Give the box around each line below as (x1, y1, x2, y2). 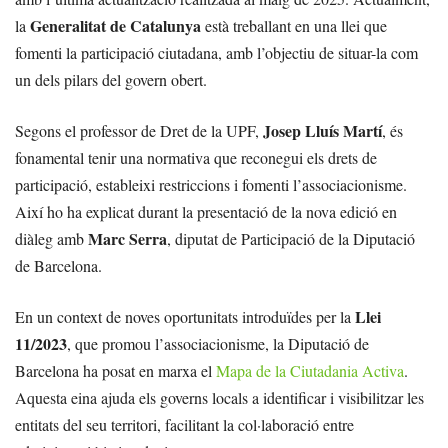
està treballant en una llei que (201, 15, 387, 36)
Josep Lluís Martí (263, 119, 382, 142)
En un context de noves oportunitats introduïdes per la (15, 306, 355, 327)
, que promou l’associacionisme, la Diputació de (67, 333, 369, 354)
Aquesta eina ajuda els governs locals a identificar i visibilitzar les (15, 387, 424, 408)
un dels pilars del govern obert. (15, 69, 207, 90)
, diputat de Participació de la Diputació (167, 228, 415, 249)
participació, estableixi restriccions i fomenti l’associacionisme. (15, 174, 407, 195)
